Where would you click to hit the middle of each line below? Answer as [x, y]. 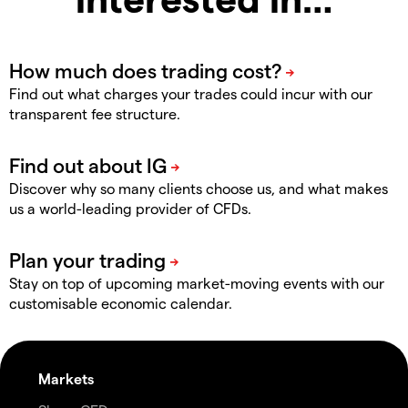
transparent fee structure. [95, 114]
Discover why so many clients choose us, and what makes [199, 189]
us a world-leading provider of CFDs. [130, 209]
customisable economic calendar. [121, 303]
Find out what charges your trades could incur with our [191, 94]
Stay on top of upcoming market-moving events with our [197, 283]
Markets [66, 379]
